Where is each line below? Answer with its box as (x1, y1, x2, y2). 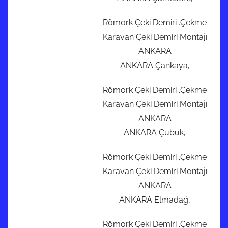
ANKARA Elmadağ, (119, 195, 190, 205)
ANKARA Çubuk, (124, 128, 186, 138)
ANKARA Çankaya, (120, 61, 190, 71)
